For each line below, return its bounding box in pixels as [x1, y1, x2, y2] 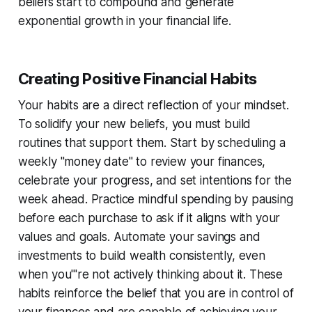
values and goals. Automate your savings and [17, 229, 260, 244]
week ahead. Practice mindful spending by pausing [17, 192, 293, 206]
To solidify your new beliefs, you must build [17, 116, 251, 131]
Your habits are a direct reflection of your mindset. [17, 97, 289, 112]
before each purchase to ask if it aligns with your [17, 210, 281, 225]
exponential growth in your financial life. [17, 13, 231, 28]
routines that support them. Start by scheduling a [17, 135, 286, 150]
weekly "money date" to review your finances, [17, 154, 266, 169]
